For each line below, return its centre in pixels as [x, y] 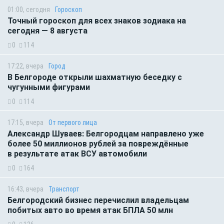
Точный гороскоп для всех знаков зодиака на [97, 21]
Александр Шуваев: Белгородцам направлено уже [106, 134]
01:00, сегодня [29, 10]
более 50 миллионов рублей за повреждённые [98, 144]
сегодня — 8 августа [47, 31]
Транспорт [64, 189]
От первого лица [73, 123]
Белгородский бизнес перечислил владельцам [98, 200]
